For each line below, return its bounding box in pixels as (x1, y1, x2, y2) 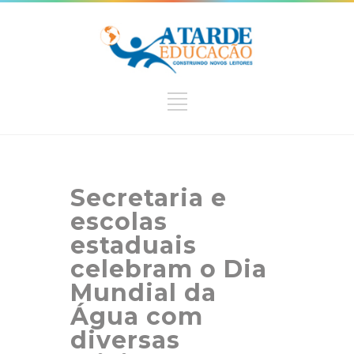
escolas (70, 206, 168, 236)
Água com (70, 301, 203, 331)
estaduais (70, 230, 197, 260)
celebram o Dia (70, 254, 267, 284)
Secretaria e (70, 183, 227, 213)
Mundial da (70, 277, 217, 307)
